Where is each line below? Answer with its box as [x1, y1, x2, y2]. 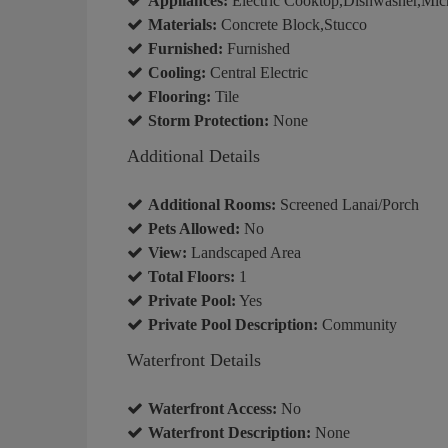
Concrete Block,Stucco [217, 15, 367, 33]
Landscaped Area [187, 243, 301, 261]
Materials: [148, 15, 217, 33]
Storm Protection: [148, 111, 269, 129]
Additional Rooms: [148, 195, 276, 213]
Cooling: [148, 63, 206, 81]
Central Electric [206, 63, 308, 81]
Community [318, 315, 397, 333]
